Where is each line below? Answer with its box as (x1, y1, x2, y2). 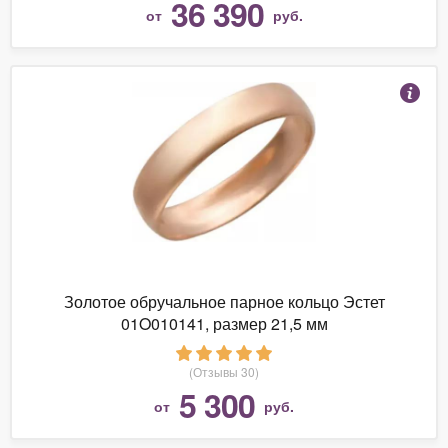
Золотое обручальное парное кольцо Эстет (63, 289, 385, 313)
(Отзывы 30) (189, 362, 259, 380)
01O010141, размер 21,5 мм (120, 311, 328, 335)
